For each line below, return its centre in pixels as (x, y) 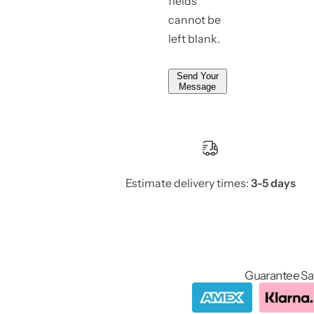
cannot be (194, 19)
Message (198, 86)
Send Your (197, 76)
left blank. (194, 38)
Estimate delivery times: (187, 183)
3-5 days (272, 183)
